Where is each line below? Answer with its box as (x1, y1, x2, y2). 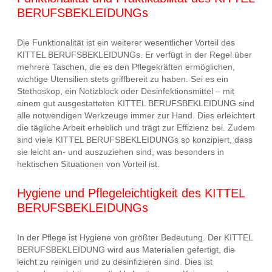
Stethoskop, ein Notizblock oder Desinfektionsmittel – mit (17, 86, 234, 96)
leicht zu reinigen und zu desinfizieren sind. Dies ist (17, 256, 212, 267)
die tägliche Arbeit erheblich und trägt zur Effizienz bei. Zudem (17, 122, 255, 132)
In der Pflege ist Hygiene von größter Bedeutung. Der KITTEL (17, 232, 253, 242)
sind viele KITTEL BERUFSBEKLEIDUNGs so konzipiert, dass (17, 134, 253, 144)
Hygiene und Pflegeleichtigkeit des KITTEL (17, 186, 245, 200)
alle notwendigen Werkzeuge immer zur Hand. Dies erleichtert (17, 110, 255, 120)
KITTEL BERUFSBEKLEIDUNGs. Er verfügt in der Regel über (17, 49, 252, 59)
